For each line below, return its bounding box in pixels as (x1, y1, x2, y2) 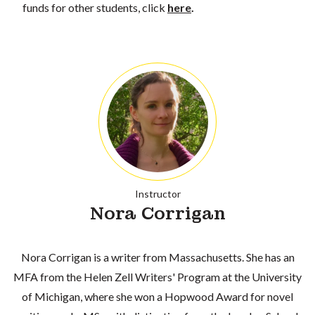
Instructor (134, 187, 181, 200)
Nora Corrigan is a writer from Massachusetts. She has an (20, 250, 295, 264)
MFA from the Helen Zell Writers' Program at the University (13, 269, 302, 283)
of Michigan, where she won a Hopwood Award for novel (22, 289, 293, 303)
